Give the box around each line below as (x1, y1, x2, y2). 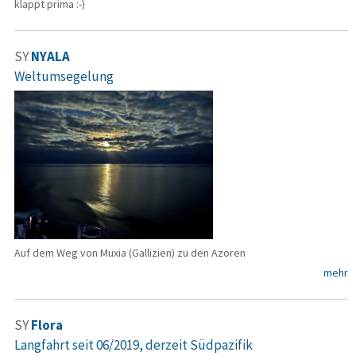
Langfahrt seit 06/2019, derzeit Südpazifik (14, 336, 253, 354)
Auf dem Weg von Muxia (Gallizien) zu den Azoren (14, 246, 246, 261)
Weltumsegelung (14, 67, 114, 85)
